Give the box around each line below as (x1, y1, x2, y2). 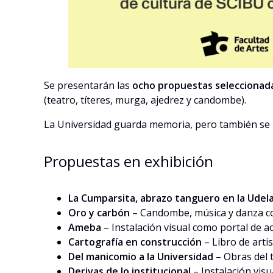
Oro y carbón (68, 205, 130, 219)
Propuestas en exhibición (44, 151, 213, 171)
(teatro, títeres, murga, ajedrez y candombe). (44, 93, 246, 107)
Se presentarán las (44, 79, 132, 92)
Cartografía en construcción (68, 235, 202, 249)
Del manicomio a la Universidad (68, 249, 213, 263)
